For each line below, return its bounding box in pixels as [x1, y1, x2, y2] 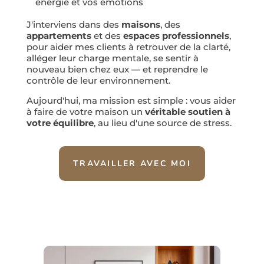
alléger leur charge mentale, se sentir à [26, 52, 199, 64]
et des [93, 30, 121, 41]
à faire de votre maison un [26, 106, 143, 117]
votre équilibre [26, 117, 94, 128]
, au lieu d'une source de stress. [93, 117, 232, 128]
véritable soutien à [144, 106, 230, 117]
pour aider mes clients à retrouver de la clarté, [26, 41, 230, 52]
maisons [121, 19, 160, 30]
